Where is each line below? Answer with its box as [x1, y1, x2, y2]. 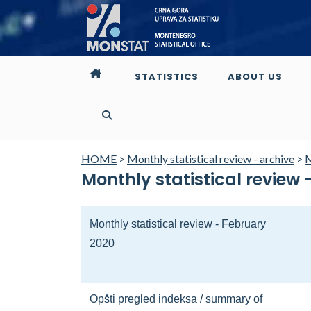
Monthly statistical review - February [90, 218, 266, 230]
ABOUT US [228, 70, 283, 83]
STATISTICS [135, 70, 199, 83]
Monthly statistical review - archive [127, 152, 294, 165]
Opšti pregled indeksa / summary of [90, 293, 262, 305]
